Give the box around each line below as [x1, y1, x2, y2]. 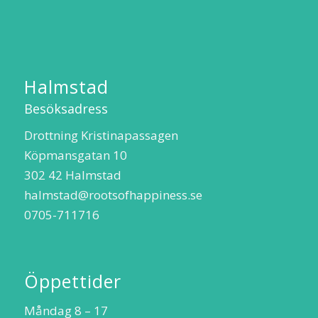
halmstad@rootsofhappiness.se [23, 186, 202, 203]
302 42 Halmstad [23, 166, 121, 183]
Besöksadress [23, 99, 108, 117]
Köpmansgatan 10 [23, 146, 127, 163]
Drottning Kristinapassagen [23, 126, 178, 143]
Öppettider [23, 268, 121, 293]
